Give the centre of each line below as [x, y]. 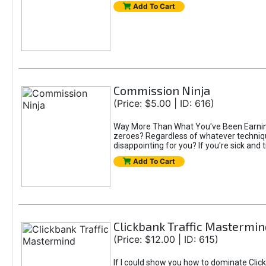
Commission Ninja [161, 90]
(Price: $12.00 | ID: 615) [166, 239]
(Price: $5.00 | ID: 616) [164, 103]
